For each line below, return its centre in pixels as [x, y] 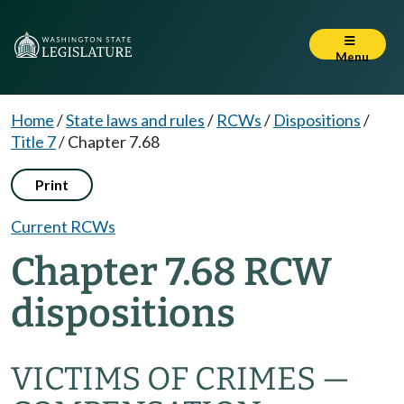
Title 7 [33, 142]
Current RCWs [63, 226]
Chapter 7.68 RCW [171, 272]
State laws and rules [135, 120]
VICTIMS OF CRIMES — [180, 379]
